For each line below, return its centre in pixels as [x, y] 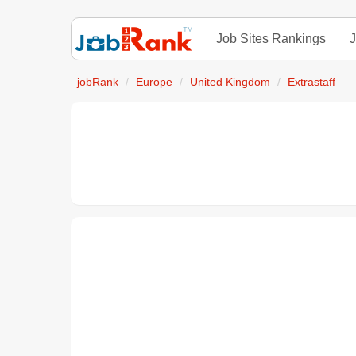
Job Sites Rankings [271, 39]
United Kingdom [230, 82]
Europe [154, 82]
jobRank [98, 82]
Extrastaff [311, 82]
